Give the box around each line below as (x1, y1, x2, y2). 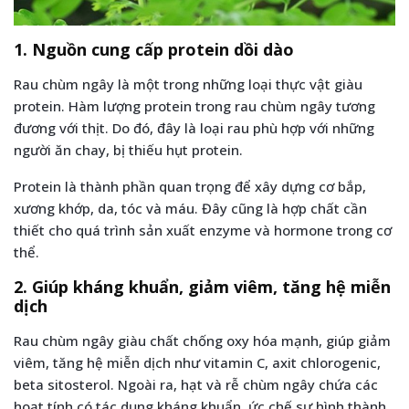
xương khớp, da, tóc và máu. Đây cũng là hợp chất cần (14, 198, 367, 217)
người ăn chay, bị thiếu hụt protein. (14, 140, 243, 159)
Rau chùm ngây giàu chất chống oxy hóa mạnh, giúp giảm (14, 330, 391, 350)
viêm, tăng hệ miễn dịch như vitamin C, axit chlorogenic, (14, 352, 381, 372)
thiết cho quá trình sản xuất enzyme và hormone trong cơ (14, 220, 392, 239)
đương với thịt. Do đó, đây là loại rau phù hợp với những (14, 118, 374, 137)
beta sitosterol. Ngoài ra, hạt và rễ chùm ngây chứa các (14, 374, 378, 393)
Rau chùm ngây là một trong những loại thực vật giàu (14, 74, 362, 93)
